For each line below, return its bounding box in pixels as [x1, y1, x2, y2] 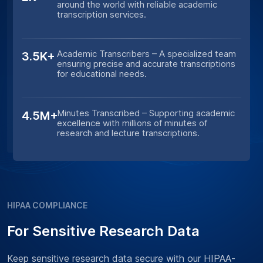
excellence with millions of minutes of [57, 117, 207, 129]
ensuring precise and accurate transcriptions [57, 58, 235, 69]
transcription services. [57, 9, 146, 20]
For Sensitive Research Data [7, 222, 200, 240]
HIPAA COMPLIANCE [7, 200, 87, 210]
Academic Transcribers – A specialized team [57, 48, 236, 59]
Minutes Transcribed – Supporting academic [57, 107, 235, 119]
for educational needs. [57, 68, 147, 79]
